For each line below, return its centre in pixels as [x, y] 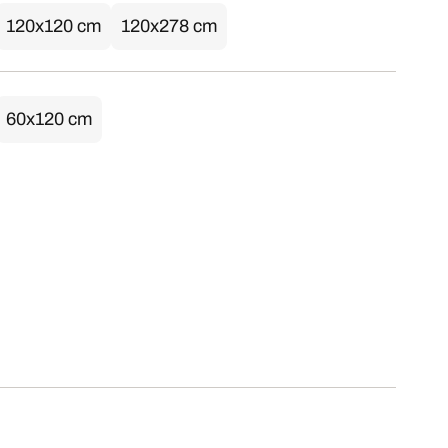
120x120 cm [53, 26]
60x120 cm [49, 119]
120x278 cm [169, 26]
